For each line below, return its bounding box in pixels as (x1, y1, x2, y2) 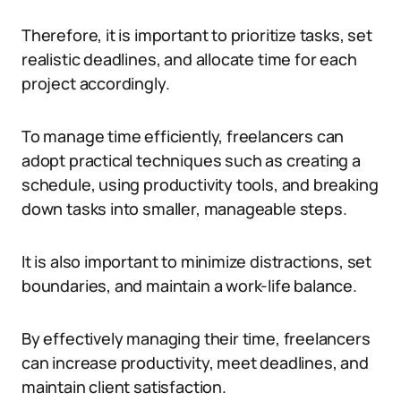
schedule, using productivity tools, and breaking (21, 174, 379, 195)
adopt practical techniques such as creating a (21, 149, 361, 171)
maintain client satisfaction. (21, 376, 226, 397)
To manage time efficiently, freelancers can (21, 125, 345, 147)
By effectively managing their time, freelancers (21, 328, 371, 349)
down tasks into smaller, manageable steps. (21, 198, 347, 219)
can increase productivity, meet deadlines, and (21, 352, 369, 373)
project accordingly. (21, 73, 170, 94)
